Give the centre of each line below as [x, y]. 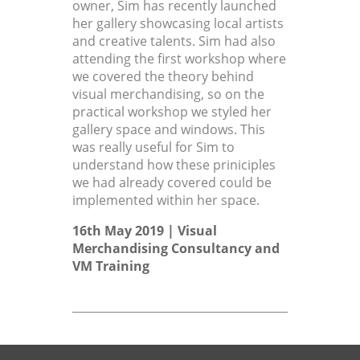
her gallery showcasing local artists [178, 24]
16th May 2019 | [125, 231]
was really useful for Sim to [153, 147]
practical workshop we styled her [172, 112]
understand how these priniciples [174, 165]
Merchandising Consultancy [162, 249]
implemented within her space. [166, 200]
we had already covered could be [172, 183]
